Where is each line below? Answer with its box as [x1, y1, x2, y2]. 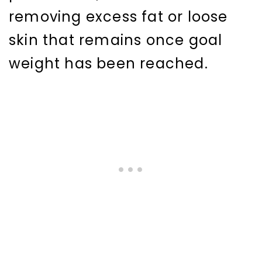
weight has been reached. [9, 54, 208, 74]
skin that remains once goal [9, 30, 223, 50]
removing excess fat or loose [9, 7, 228, 27]
